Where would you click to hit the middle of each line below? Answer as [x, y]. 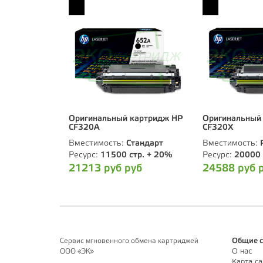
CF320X [218, 128]
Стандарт [145, 144]
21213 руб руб [105, 169]
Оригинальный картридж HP [126, 119]
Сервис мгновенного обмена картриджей [129, 241]
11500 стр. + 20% [136, 156]
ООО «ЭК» [77, 252]
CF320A [84, 128]
